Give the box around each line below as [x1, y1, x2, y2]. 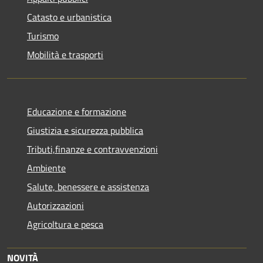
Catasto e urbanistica [27, 9, 112, 24]
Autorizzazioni [27, 198, 84, 213]
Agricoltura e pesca [27, 217, 103, 231]
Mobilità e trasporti [27, 47, 103, 62]
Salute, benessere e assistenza [27, 179, 149, 194]
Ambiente [27, 160, 66, 175]
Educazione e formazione [27, 104, 126, 119]
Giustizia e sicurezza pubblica [27, 123, 143, 137]
